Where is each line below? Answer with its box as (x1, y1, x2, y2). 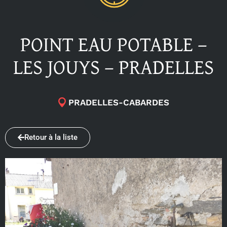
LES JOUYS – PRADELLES (13, 51, 214, 82)
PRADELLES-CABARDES (68, 97, 169, 107)
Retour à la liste (24, 132, 78, 142)
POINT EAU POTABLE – (20, 28, 207, 59)
